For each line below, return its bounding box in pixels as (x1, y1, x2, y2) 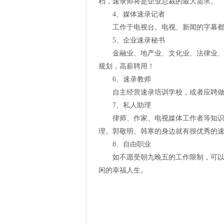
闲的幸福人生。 (98, 166, 147, 174)
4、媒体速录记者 (112, 10, 165, 18)
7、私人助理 (112, 101, 151, 109)
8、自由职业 (112, 140, 151, 148)
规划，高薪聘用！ (98, 62, 154, 70)
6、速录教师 (112, 75, 151, 83)
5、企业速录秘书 (112, 36, 165, 44)
